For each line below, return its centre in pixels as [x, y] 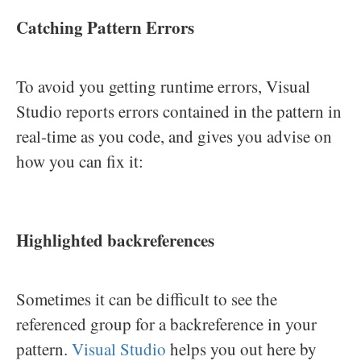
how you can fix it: [80, 161]
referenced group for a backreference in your [166, 324]
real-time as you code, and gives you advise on [174, 136]
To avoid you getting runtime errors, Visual [163, 86]
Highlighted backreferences [115, 240]
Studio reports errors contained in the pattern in [179, 111]
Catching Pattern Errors [105, 27]
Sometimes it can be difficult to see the [147, 299]
